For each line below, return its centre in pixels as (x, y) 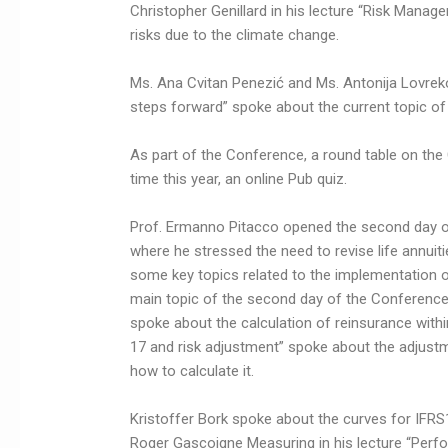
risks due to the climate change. (235, 35)
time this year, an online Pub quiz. (239, 179)
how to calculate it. (192, 371)
